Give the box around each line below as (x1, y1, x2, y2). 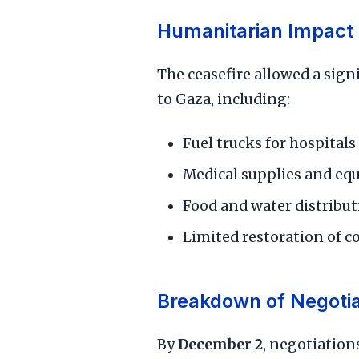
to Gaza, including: (157, 91, 290, 108)
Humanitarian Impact (157, 19, 353, 42)
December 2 (178, 336, 263, 353)
